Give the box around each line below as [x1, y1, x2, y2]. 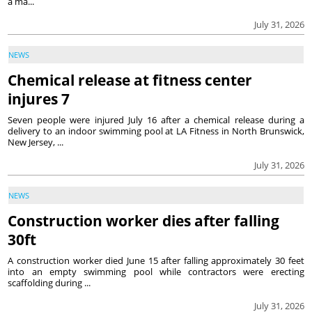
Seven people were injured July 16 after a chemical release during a [8, 113, 304, 126]
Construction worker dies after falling [8, 210, 280, 231]
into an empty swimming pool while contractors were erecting [8, 265, 304, 278]
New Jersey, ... [8, 135, 64, 148]
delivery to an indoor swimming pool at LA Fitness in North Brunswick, [8, 124, 304, 137]
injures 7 [8, 88, 70, 109]
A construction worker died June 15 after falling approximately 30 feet [8, 253, 304, 267]
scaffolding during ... [8, 276, 91, 289]
